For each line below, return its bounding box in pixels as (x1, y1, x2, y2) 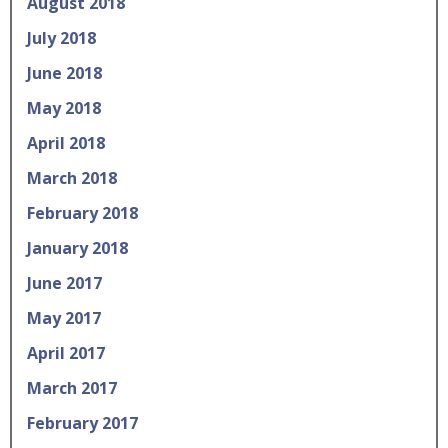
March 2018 (27, 167, 117, 189)
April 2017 (27, 342, 105, 364)
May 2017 (27, 307, 101, 329)
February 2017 (27, 412, 138, 434)
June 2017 (27, 272, 102, 294)
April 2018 (27, 132, 105, 154)
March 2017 (27, 377, 117, 399)
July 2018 (27, 27, 96, 49)
